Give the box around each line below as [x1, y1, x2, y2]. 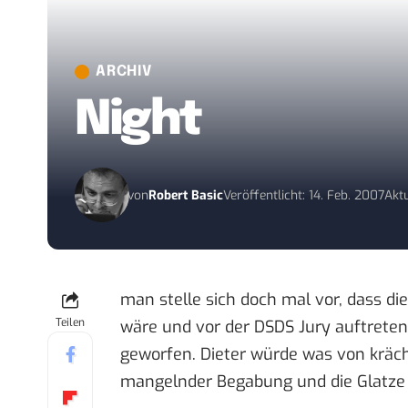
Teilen [56, 315, 85, 331]
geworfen [120, 343, 192, 366]
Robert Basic [148, 186, 224, 204]
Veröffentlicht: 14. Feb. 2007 [223, 186, 385, 204]
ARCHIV [96, 64, 152, 80]
